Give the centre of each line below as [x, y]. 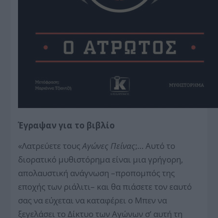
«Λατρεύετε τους [50, 145]
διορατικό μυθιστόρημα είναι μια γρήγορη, [101, 159]
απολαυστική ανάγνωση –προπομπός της [97, 173]
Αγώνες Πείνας [109, 145]
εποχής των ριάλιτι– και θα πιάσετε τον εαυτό [105, 186]
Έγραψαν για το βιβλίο [67, 125]
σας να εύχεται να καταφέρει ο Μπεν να [93, 200]
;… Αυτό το [155, 145]
